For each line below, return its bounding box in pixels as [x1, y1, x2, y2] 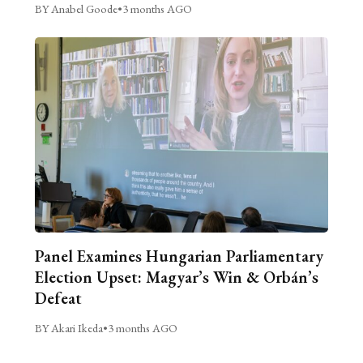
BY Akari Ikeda [34, 320, 103, 336]
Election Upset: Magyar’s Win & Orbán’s [34, 267, 318, 288]
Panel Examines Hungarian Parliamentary [34, 246, 323, 267]
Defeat [34, 288, 82, 310]
